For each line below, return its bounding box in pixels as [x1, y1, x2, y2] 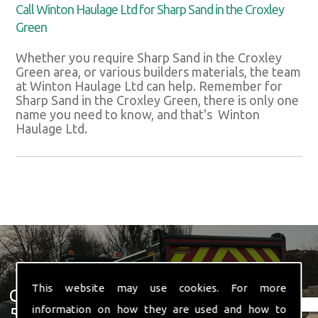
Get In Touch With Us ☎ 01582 [9, 286, 244, 305]
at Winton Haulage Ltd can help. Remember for [16, 79, 283, 94]
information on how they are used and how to [31, 303, 287, 315]
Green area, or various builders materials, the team [16, 65, 302, 79]
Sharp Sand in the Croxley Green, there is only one [16, 93, 300, 108]
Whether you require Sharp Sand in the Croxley [16, 50, 283, 65]
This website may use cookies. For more [31, 282, 287, 294]
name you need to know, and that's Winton [16, 107, 261, 122]
